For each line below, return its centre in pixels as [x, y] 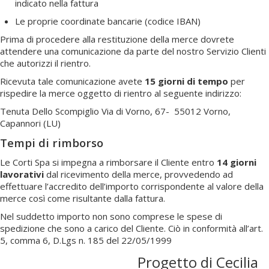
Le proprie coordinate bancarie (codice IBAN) [108, 21]
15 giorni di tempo [186, 81]
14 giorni [237, 162]
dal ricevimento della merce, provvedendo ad [138, 174]
